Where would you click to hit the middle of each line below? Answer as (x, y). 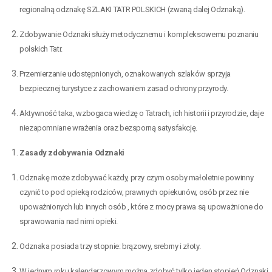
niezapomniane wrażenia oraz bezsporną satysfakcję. (109, 127)
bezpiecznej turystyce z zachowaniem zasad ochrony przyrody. (124, 88)
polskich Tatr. (41, 49)
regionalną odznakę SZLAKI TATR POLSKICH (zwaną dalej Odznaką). (132, 9)
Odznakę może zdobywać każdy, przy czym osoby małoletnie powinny (137, 177)
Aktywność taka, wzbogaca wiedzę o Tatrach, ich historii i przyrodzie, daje (142, 113)
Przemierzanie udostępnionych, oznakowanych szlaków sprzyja (125, 73)
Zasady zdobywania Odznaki (72, 152)
